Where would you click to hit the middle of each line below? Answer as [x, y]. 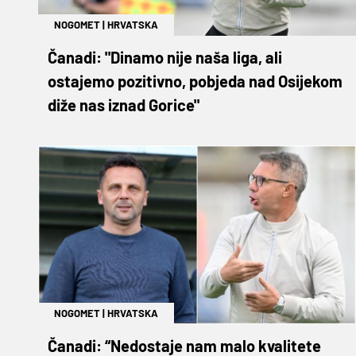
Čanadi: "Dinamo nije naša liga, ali [165, 57]
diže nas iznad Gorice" [124, 104]
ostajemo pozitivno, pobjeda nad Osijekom [195, 81]
